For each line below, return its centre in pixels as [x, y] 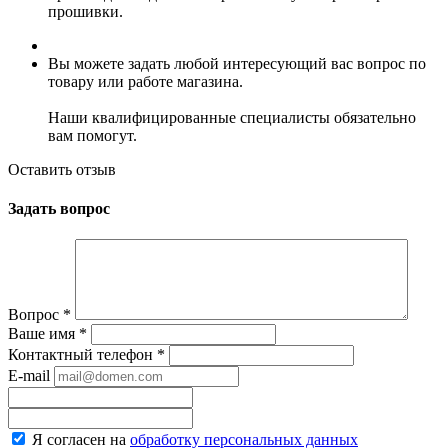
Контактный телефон [82, 355]
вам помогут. [92, 135]
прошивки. [85, 11]
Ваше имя [43, 334]
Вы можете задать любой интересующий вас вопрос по [237, 63]
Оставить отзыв [62, 169]
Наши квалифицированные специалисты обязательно [232, 117]
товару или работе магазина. [145, 81]
